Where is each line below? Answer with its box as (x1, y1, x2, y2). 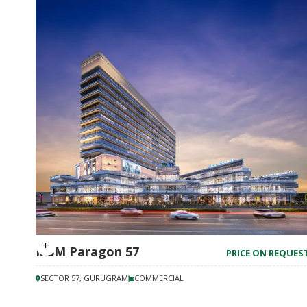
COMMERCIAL (134, 273, 184, 283)
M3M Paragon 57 (36, 243, 139, 260)
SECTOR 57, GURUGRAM (40, 273, 128, 283)
